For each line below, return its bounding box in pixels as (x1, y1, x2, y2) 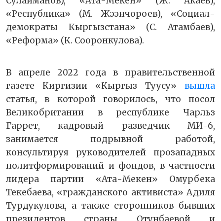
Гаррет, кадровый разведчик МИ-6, (6, 120, 215, 132)
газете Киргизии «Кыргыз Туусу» (6, 80, 184, 92)
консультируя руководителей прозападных (6, 147, 215, 158)
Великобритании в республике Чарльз (6, 107, 215, 118)
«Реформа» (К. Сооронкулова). (6, 35, 144, 46)
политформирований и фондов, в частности (6, 160, 215, 172)
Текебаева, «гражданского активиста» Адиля (6, 187, 215, 198)
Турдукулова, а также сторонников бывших (6, 200, 215, 212)
